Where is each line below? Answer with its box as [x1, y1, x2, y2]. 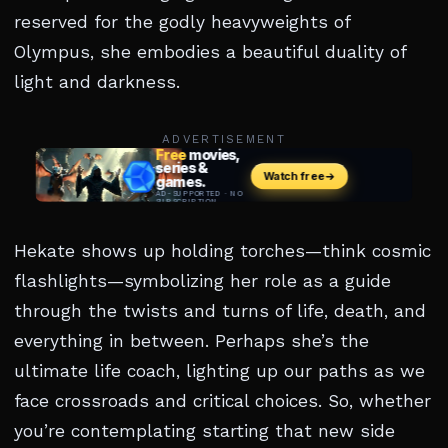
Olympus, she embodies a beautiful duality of [14, 42, 406, 63]
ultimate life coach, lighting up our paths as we [14, 361, 425, 382]
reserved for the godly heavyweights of [14, 12, 350, 33]
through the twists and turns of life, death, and [14, 301, 426, 322]
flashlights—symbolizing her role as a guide [14, 271, 391, 292]
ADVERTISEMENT [162, 132, 286, 147]
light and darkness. [14, 72, 180, 93]
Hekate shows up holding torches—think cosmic [14, 241, 431, 262]
